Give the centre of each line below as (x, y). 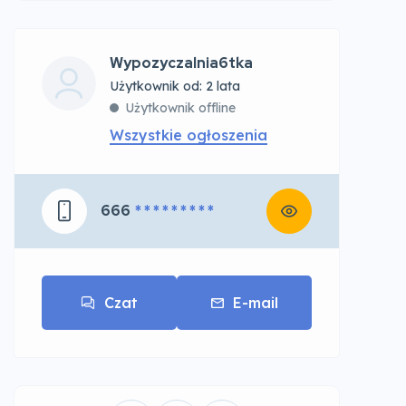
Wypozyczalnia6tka (181, 63)
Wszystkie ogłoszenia (188, 135)
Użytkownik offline (180, 108)
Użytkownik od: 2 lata (175, 86)
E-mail (255, 303)
